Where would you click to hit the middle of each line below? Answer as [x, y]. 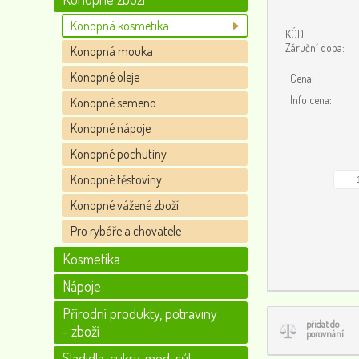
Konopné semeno [114, 103]
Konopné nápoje [111, 128]
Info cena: [309, 100]
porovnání [325, 334]
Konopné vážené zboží [125, 205]
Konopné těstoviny [117, 179]
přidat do [323, 324]
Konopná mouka [112, 51]
